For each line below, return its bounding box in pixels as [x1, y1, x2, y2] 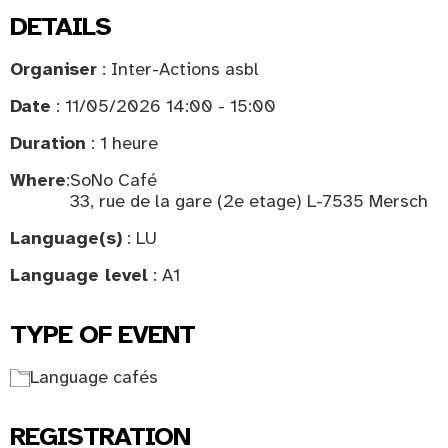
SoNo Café [70, 169, 157, 191]
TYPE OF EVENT [10, 318, 195, 351]
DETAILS [10, 10, 111, 43]
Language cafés [30, 366, 158, 388]
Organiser [10, 58, 97, 80]
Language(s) [10, 227, 122, 249]
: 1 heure [86, 132, 158, 154]
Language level [10, 264, 148, 286]
